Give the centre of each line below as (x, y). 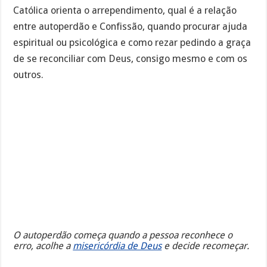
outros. (29, 75)
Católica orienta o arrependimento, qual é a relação (125, 11)
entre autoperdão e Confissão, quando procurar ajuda (131, 27)
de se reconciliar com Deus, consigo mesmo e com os (131, 59)
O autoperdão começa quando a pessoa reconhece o (123, 235)
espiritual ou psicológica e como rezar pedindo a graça (132, 43)
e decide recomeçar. (206, 246)
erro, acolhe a (43, 246)
